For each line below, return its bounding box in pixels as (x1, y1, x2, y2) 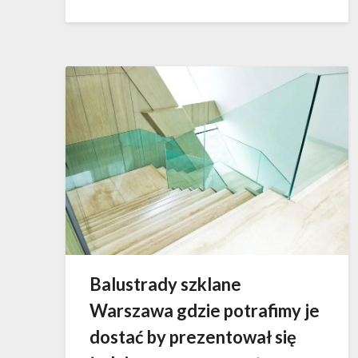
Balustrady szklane (89, 272, 241, 295)
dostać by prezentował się (89, 325, 296, 348)
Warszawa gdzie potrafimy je (89, 299, 320, 321)
